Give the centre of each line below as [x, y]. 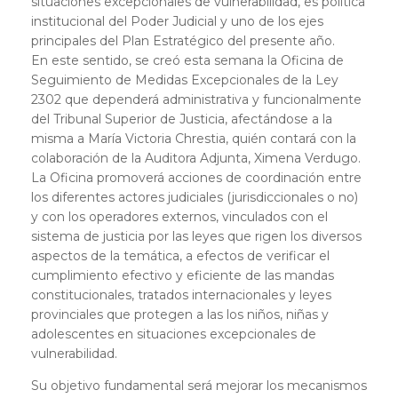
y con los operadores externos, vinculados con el [179, 217]
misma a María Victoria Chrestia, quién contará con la [194, 139]
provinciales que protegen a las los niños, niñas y [180, 315]
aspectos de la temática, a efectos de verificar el [180, 256]
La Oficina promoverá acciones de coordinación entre [196, 178]
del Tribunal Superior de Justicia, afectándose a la [182, 119]
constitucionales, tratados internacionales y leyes [181, 295]
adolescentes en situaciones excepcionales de [174, 334]
